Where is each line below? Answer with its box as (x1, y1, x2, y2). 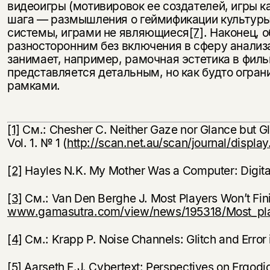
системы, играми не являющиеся (7, 25, 189, 40)
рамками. (7, 78, 60, 93)
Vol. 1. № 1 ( (7, 136, 67, 151)
